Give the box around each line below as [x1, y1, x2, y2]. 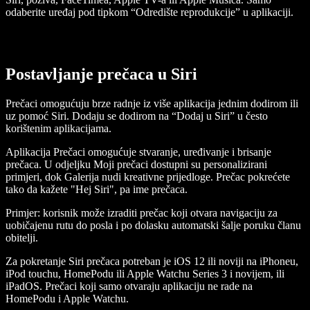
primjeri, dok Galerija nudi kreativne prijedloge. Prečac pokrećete [6, 171, 290, 183]
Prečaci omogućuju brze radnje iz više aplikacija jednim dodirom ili [6, 98, 298, 110]
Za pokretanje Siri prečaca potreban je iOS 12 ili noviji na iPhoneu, [6, 255, 298, 268]
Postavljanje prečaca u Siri [6, 65, 197, 84]
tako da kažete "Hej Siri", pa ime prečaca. [6, 183, 188, 196]
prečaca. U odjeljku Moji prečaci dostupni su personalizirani [6, 158, 267, 171]
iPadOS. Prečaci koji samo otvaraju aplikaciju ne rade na [6, 280, 253, 293]
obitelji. [6, 232, 38, 244]
